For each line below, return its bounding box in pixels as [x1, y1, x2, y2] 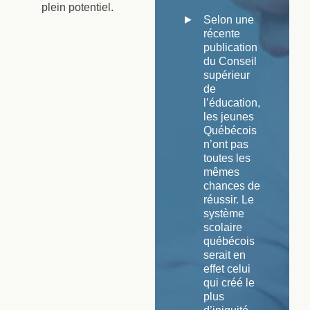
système [203, 207, 244, 219]
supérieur [203, 69, 250, 81]
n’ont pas [203, 138, 248, 150]
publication [203, 41, 257, 53]
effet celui [203, 262, 250, 275]
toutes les [203, 152, 250, 164]
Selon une [203, 13, 254, 26]
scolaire [203, 221, 242, 233]
